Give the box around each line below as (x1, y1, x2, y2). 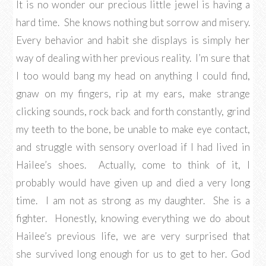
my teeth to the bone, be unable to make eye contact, (16, 123, 250, 135)
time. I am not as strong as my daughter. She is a (16, 194, 250, 207)
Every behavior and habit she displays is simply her (16, 34, 250, 46)
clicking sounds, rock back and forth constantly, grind (16, 105, 250, 118)
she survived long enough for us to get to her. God (16, 248, 250, 260)
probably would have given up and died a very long (16, 176, 250, 189)
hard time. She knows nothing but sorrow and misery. (16, 16, 250, 28)
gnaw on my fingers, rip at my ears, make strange (16, 87, 250, 100)
